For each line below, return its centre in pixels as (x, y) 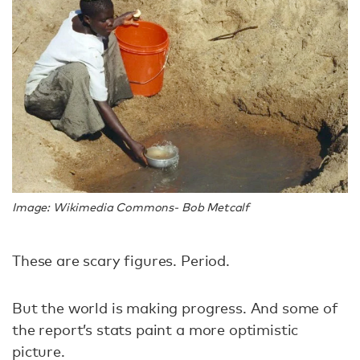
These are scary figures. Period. (121, 261)
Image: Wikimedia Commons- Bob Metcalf (131, 207)
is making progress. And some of (225, 308)
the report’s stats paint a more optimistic (155, 330)
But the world (62, 308)
